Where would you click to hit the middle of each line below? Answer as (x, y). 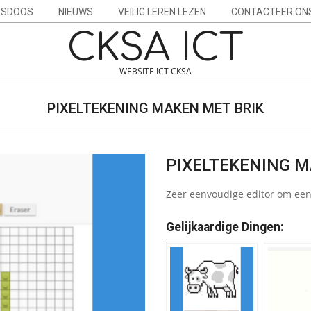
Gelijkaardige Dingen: (225, 227)
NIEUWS (76, 12)
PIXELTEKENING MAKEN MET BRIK (155, 108)
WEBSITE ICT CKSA (155, 71)
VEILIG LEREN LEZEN (162, 12)
